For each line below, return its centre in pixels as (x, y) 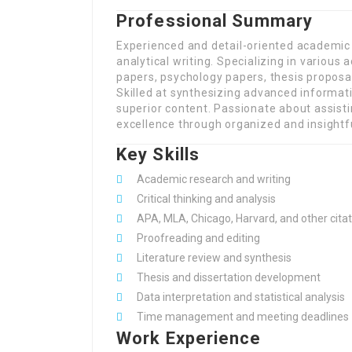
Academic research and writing (214, 179)
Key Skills (158, 154)
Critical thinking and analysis (206, 199)
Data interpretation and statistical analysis (241, 297)
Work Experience (189, 338)
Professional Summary (214, 21)
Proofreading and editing (198, 238)
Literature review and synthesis (214, 258)
